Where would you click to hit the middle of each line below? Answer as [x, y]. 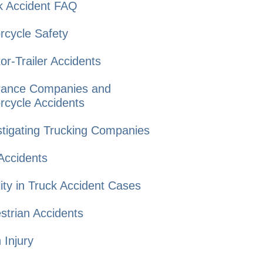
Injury [17, 241]
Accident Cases [99, 186]
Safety [50, 33]
